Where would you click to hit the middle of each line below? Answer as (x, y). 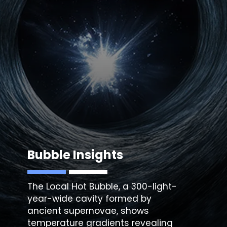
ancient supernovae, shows (88, 211)
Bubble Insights (75, 155)
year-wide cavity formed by (90, 198)
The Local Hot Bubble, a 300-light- (102, 186)
